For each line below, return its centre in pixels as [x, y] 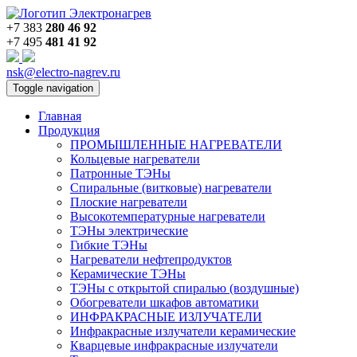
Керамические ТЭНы [128, 274]
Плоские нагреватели [129, 202]
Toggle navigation [53, 88]
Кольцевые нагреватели [135, 159]
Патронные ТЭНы [120, 173]
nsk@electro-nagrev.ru [63, 72]
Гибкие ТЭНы [109, 245]
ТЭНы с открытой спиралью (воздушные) [184, 288]
